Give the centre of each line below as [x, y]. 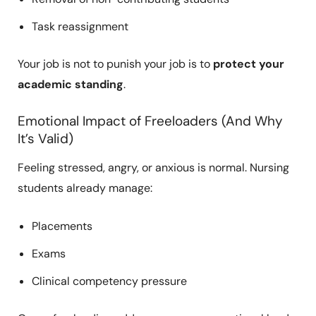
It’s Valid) [45, 139]
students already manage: [85, 188]
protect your [248, 63]
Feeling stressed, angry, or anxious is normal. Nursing [153, 167]
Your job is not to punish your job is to [115, 63]
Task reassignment [80, 26]
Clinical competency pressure [109, 281]
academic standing [70, 84]
